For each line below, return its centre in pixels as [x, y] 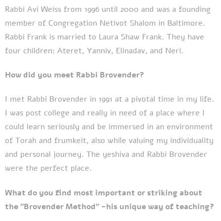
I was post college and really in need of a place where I [105, 113]
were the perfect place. [48, 168]
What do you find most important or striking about [104, 193]
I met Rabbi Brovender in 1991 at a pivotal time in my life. [110, 99]
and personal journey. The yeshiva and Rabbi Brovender [106, 155]
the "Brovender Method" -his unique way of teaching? [110, 206]
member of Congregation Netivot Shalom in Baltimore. [105, 23]
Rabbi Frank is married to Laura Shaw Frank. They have [105, 37]
